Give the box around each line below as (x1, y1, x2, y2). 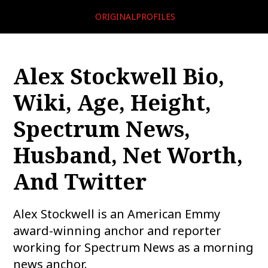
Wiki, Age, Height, (13, 88, 212, 117)
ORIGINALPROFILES (95, 11, 175, 22)
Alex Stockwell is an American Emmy (13, 206, 221, 222)
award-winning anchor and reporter (13, 223, 222, 239)
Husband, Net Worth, (13, 141, 243, 170)
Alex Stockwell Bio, (13, 62, 225, 91)
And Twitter (13, 167, 147, 196)
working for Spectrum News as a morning (13, 239, 254, 255)
